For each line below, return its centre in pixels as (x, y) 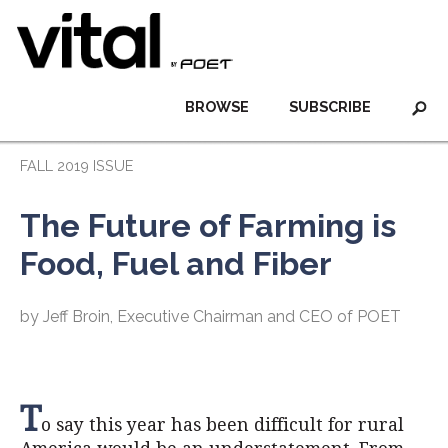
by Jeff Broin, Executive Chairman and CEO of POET (210, 316)
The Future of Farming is (208, 225)
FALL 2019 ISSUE (76, 165)
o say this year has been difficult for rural (222, 425)
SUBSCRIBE (330, 106)
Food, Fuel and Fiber (176, 263)
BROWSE (217, 106)
